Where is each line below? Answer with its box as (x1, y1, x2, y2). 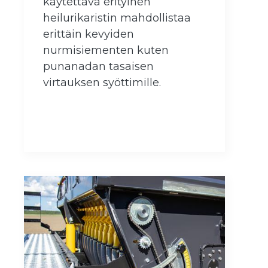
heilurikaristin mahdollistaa (43, 11, 191, 25)
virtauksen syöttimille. (43, 76, 161, 90)
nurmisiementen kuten (43, 44, 169, 57)
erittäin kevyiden (43, 28, 134, 41)
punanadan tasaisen (43, 60, 154, 74)
